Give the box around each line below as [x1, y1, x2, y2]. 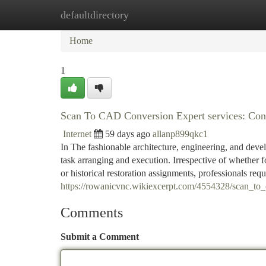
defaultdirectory [61, 9, 129, 21]
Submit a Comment [61, 232, 139, 242]
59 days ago [105, 129, 150, 139]
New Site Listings [119, 9, 186, 20]
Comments [61, 205, 123, 220]
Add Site [204, 9, 237, 20]
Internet [63, 129, 91, 139]
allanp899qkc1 [153, 129, 208, 139]
